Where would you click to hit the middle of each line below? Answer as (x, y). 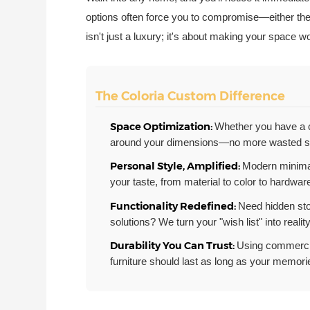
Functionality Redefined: (174, 206)
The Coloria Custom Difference (191, 97)
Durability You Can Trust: (174, 245)
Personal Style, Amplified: (176, 166)
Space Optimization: (163, 127)
